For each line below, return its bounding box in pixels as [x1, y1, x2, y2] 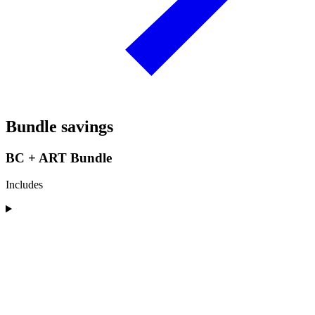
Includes [6, 179, 43, 191]
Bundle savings [6, 117, 113, 136]
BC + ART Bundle [6, 150, 112, 165]
